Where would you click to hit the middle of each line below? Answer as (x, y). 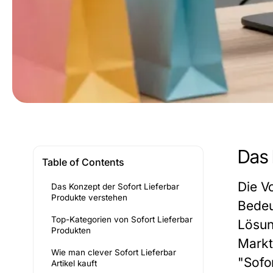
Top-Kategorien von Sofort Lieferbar (122, 219)
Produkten (71, 230)
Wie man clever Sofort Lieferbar (114, 252)
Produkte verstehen (89, 197)
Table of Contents (83, 162)
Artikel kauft (74, 263)
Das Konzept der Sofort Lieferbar (115, 186)
